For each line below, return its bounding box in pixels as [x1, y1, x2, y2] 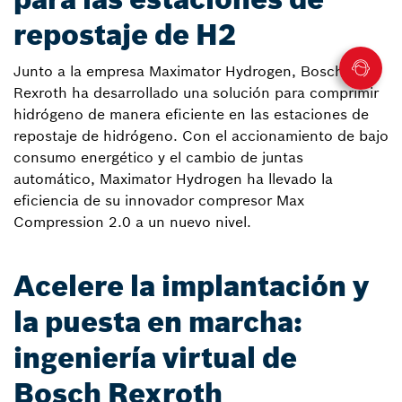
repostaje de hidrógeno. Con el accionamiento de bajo [13, 127, 389, 145]
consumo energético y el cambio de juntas [13, 148, 303, 167]
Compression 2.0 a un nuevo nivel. [13, 213, 251, 232]
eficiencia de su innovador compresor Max [13, 191, 304, 210]
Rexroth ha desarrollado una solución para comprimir [13, 83, 379, 102]
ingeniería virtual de [13, 340, 297, 377]
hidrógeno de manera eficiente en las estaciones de [13, 105, 369, 124]
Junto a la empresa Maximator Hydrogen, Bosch [13, 62, 344, 81]
